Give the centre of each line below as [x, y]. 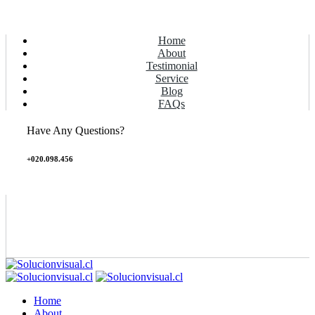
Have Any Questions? [76, 130]
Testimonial [172, 65]
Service [172, 78]
